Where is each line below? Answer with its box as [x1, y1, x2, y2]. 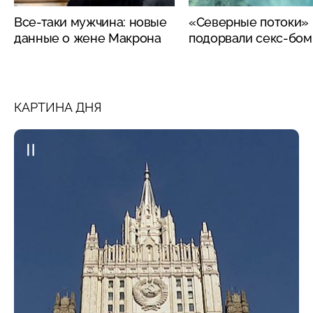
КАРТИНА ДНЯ [14, 99, 101, 115]
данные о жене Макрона [14, 30, 161, 45]
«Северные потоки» [189, 14, 309, 29]
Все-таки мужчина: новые [14, 14, 167, 29]
